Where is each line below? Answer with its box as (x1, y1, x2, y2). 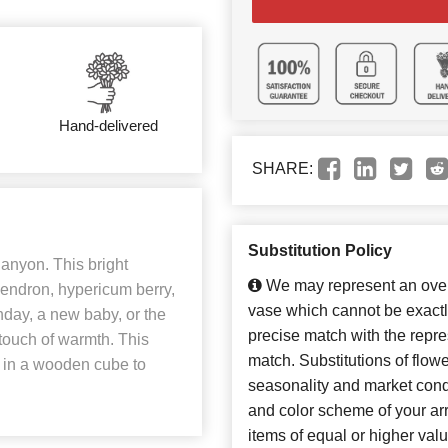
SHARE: (252, 160, 313, 178)
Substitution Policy (248, 242, 392, 260)
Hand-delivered (58, 117, 158, 134)
